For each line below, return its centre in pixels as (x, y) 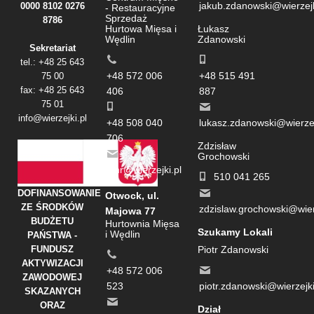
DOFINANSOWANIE (59, 193)
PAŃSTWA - (53, 235)
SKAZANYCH (52, 292)
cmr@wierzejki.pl (144, 170)
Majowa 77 (130, 211)
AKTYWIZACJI (52, 264)
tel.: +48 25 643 (53, 62)
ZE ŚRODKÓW (53, 207)
